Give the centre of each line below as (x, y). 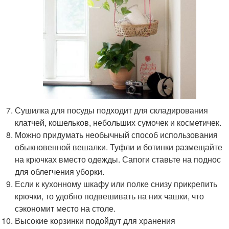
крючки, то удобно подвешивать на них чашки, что (110, 196)
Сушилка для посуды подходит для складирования (112, 110)
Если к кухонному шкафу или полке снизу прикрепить (116, 184)
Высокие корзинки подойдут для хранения (95, 221)
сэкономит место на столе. (65, 209)
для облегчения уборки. (60, 172)
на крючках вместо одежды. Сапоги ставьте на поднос (118, 159)
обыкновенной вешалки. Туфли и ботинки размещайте (119, 147)
